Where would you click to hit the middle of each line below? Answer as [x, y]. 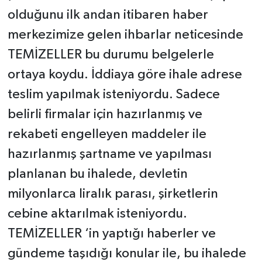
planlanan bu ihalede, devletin [97, 174]
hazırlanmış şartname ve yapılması [109, 154]
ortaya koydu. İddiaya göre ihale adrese [125, 74]
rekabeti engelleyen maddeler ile [107, 134]
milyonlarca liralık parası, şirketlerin [113, 194]
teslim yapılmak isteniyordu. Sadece [113, 94]
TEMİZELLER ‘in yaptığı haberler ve [111, 233]
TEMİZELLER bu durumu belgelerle [111, 54]
